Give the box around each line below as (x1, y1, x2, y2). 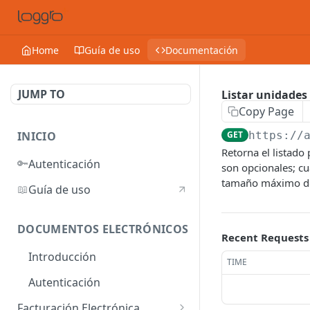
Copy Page (239, 104, 294, 119)
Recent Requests (221, 230, 309, 244)
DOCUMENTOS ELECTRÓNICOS (17, 221, 189, 237)
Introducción (28, 249, 96, 265)
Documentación (165, 43, 238, 57)
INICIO (17, 129, 56, 144)
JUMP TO (18, 86, 65, 102)
